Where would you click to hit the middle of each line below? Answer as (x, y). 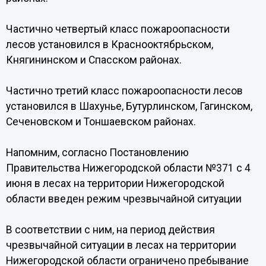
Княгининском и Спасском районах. (94, 60)
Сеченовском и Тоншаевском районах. (101, 122)
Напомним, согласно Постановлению (97, 153)
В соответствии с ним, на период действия (110, 230)
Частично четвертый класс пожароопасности (118, 29)
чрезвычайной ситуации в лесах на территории (121, 245)
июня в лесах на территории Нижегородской (115, 183)
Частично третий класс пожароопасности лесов (124, 91)
